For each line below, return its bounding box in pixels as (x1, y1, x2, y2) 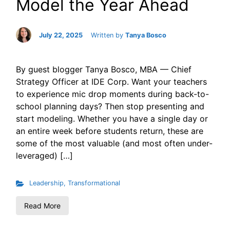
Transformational (67, 179, 120, 187)
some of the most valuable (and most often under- (16, 138, 213, 149)
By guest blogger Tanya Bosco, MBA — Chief (16, 64, 191, 75)
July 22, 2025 (39, 31, 83, 39)
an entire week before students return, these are (16, 126, 203, 137)
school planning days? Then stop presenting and (16, 101, 204, 112)
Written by (91, 31, 125, 39)
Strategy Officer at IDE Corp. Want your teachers (16, 76, 207, 87)
